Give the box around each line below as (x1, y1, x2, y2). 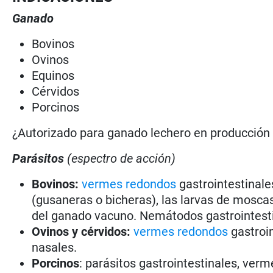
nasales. (32, 239, 77, 255)
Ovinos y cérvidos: (32, 224, 134, 239)
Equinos (32, 68, 75, 83)
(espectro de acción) (67, 151, 176, 166)
